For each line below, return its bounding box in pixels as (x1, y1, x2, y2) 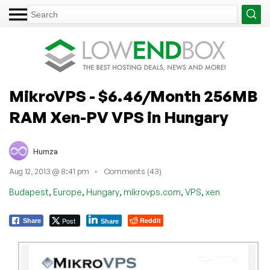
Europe (53, 186, 82, 197)
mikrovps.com (124, 186, 181, 197)
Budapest (9, 186, 49, 197)
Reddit (140, 215, 161, 225)
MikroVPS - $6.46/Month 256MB (9, 86, 257, 105)
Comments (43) (104, 166, 162, 177)
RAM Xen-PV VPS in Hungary (9, 107, 228, 127)
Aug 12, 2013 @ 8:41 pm (9, 166, 89, 177)
